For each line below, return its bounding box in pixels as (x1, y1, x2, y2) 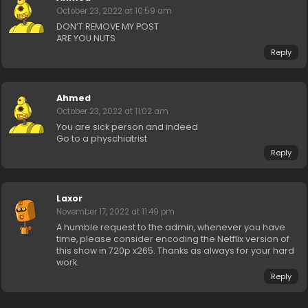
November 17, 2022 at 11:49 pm (56, 206, 175, 218)
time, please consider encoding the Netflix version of (56, 233, 290, 245)
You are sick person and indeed (56, 121, 199, 133)
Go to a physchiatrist (56, 133, 148, 145)
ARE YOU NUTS (56, 32, 116, 45)
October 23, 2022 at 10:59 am (56, 5, 173, 17)
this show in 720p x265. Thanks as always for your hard (56, 245, 295, 257)
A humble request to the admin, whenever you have (56, 221, 286, 234)
